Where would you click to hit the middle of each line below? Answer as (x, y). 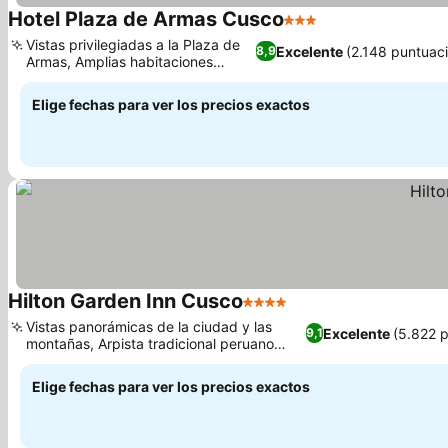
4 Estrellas (281, 312)
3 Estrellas (322, 30)
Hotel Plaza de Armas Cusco (146, 19)
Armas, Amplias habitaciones (119, 61)
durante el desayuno (93, 360)
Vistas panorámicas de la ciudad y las (149, 326)
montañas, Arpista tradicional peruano (150, 343)
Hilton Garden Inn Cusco (125, 301)
